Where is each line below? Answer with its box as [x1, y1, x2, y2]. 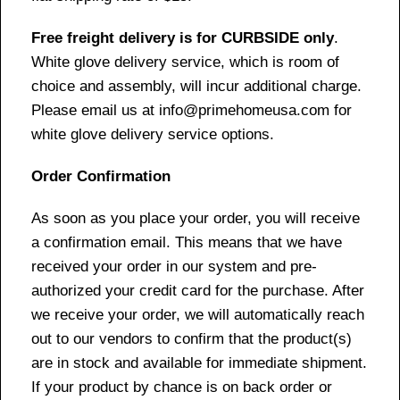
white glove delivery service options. [31, 125, 274, 143]
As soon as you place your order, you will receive [31, 209, 360, 227]
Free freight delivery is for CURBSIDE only [31, 29, 334, 46]
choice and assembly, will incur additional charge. [31, 77, 366, 95]
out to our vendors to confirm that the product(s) [31, 329, 352, 347]
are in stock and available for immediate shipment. [31, 354, 367, 371]
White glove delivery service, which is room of [31, 53, 339, 71]
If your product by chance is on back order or [31, 378, 332, 396]
